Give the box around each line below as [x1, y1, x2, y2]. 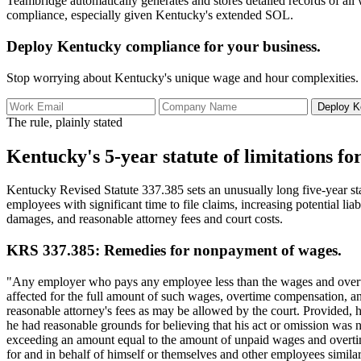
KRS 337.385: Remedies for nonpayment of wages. [6, 242, 342, 259]
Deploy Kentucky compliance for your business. [6, 37, 321, 55]
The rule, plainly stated [6, 114, 122, 129]
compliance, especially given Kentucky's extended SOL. [6, 8, 293, 23]
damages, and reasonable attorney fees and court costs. [6, 212, 283, 226]
